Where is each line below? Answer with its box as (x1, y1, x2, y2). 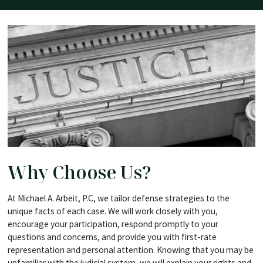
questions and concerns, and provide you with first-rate (7, 231, 217, 242)
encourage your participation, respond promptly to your (7, 218, 218, 230)
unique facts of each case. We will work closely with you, (7, 205, 218, 217)
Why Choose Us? (7, 160, 151, 185)
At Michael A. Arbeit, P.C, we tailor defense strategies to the (7, 192, 230, 204)
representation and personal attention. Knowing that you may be (7, 244, 254, 255)
